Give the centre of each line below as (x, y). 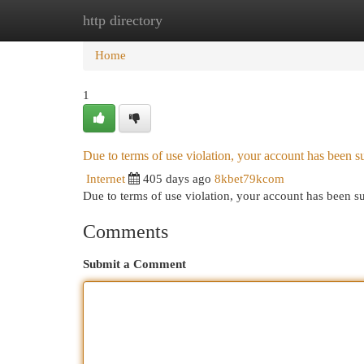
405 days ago (177, 179)
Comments (126, 232)
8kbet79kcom (249, 179)
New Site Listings (207, 20)
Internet (106, 179)
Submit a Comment (134, 264)
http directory (123, 20)
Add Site (297, 20)
